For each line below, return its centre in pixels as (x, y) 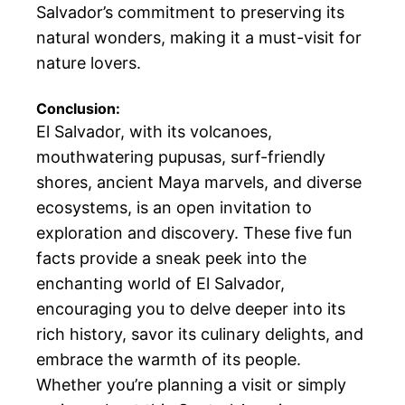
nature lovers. (89, 62)
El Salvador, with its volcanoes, (154, 131)
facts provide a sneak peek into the (171, 258)
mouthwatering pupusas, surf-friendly (181, 156)
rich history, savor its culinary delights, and (200, 334)
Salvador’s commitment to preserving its (190, 12)
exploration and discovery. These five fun (194, 232)
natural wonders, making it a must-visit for (199, 37)
